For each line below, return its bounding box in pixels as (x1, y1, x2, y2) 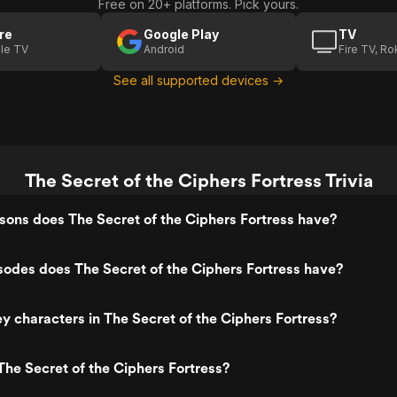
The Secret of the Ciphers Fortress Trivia (24, 169, 373, 191)
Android (144, 43, 184, 56)
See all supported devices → (113, 73, 284, 88)
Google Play (144, 27, 219, 42)
